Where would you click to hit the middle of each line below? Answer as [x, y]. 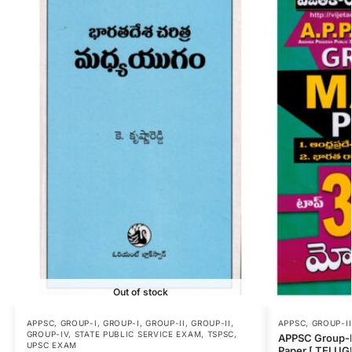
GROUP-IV [48, 334]
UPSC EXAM [52, 345]
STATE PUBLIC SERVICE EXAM [138, 334]
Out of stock [140, 291]
